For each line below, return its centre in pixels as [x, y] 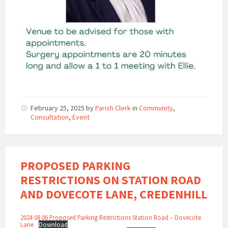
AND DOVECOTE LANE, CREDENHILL [114, 194]
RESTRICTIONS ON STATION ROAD [111, 180]
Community [156, 108]
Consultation [50, 117]
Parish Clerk [113, 108]
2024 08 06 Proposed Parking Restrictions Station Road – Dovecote [111, 218]
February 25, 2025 [58, 108]
